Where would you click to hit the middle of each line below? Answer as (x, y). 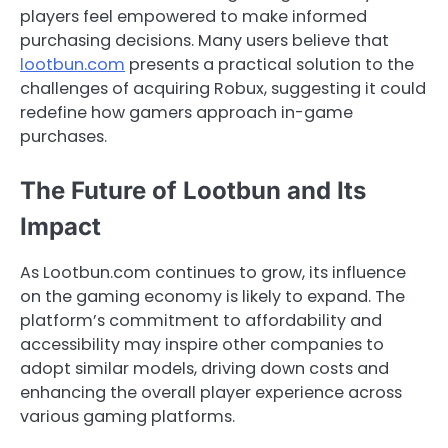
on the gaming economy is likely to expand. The (212, 297)
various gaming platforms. (127, 417)
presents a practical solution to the (269, 65)
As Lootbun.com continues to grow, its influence (213, 273)
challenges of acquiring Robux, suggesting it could (223, 89)
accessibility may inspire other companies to (202, 345)
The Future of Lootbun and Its (193, 191)
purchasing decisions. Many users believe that (204, 41)
